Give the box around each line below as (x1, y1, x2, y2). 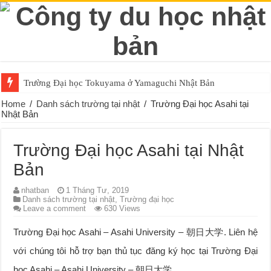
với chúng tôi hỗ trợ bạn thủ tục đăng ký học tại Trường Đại (13, 246, 258, 256)
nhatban (21, 186, 50, 195)
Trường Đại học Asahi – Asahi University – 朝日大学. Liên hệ (13, 227, 258, 237)
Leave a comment (23, 204, 87, 213)
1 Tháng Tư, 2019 (66, 186, 129, 195)
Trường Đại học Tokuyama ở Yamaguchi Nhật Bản (24, 78, 215, 88)
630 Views (104, 204, 141, 213)
